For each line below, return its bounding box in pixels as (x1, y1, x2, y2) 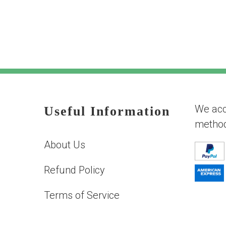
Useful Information (44, 104, 171, 119)
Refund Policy (44, 164, 105, 176)
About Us (44, 139, 86, 151)
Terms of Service (44, 189, 120, 201)
